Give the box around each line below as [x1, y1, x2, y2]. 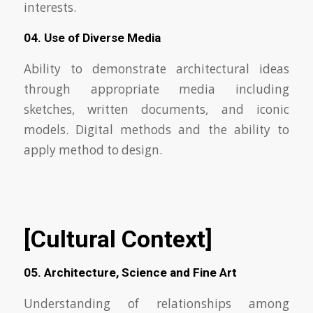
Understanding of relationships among [23, 295, 290, 312]
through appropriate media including [23, 80, 290, 97]
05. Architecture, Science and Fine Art [23, 265, 237, 280]
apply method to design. [23, 141, 162, 158]
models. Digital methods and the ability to [23, 121, 290, 138]
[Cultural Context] [23, 224, 218, 253]
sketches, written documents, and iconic [23, 101, 290, 117]
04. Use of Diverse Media [23, 31, 161, 45]
